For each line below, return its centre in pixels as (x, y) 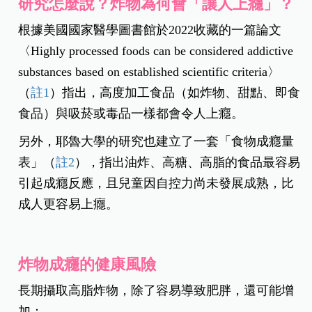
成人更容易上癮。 (69, 204)
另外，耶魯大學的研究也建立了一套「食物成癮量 (156, 141)
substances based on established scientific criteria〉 (149, 71)
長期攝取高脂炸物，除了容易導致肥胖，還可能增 (156, 290)
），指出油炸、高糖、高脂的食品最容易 (188, 162)
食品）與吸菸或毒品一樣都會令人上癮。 (131, 113)
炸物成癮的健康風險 (87, 264)
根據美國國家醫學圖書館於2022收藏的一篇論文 (150, 30)
